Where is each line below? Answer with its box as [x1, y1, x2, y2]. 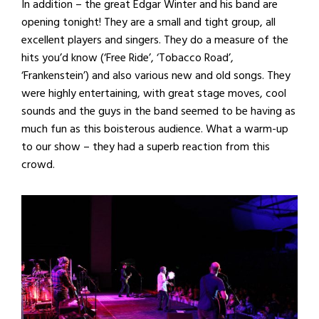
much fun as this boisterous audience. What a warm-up [21, 119, 288, 138]
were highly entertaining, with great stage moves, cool [21, 83, 286, 103]
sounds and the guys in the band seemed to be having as [21, 101, 296, 120]
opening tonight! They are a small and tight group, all [21, 12, 276, 31]
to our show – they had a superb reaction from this [21, 137, 270, 156]
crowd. [21, 155, 55, 174]
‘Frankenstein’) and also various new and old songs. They [21, 66, 291, 85]
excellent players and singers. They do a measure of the [21, 30, 288, 49]
